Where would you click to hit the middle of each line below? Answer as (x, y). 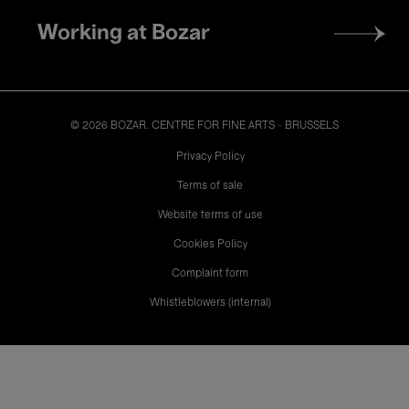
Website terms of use (210, 215)
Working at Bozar (124, 33)
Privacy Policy (210, 157)
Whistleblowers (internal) (210, 303)
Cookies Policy (210, 244)
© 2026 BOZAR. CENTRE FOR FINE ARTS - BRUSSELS (204, 126)
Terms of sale (210, 186)
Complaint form (210, 273)
